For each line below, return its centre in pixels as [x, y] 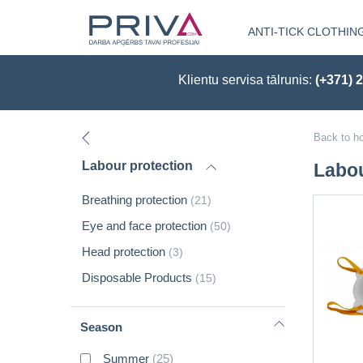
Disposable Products [139, 278]
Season [101, 327]
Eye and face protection [146, 226]
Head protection [125, 252]
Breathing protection [136, 199]
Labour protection [137, 166]
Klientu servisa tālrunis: [243, 79]
